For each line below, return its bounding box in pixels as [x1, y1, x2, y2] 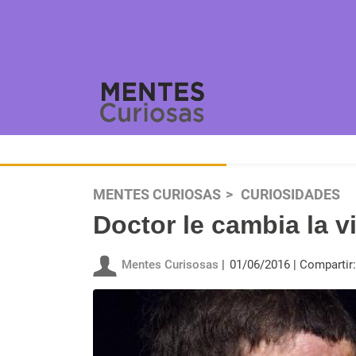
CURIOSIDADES [241, 187, 340, 203]
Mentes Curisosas [122, 257, 219, 272]
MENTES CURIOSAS [93, 187, 221, 203]
